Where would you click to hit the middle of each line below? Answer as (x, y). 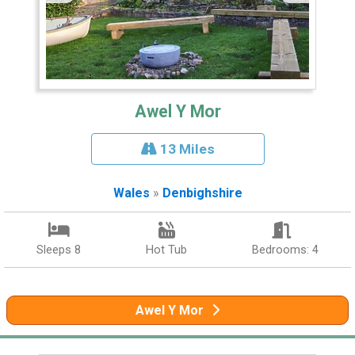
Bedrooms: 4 (285, 250)
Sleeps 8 (59, 250)
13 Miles (185, 149)
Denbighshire (202, 193)
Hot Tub (166, 250)
